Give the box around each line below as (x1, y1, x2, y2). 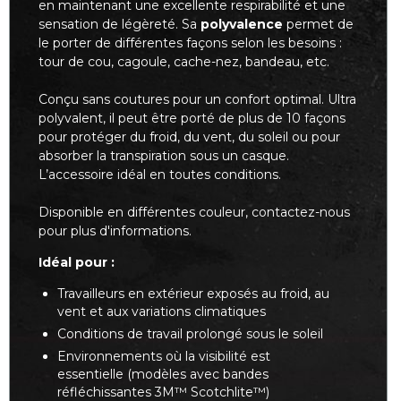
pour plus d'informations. (38, 222, 192, 239)
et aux (86, 303, 132, 320)
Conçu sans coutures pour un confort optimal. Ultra (38, 90, 356, 107)
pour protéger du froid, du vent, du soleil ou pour (38, 128, 340, 145)
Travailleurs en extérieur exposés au (57, 285, 280, 302)
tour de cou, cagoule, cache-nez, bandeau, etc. (38, 53, 329, 70)
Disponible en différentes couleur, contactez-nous (38, 203, 350, 220)
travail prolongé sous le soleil (147, 325, 323, 342)
